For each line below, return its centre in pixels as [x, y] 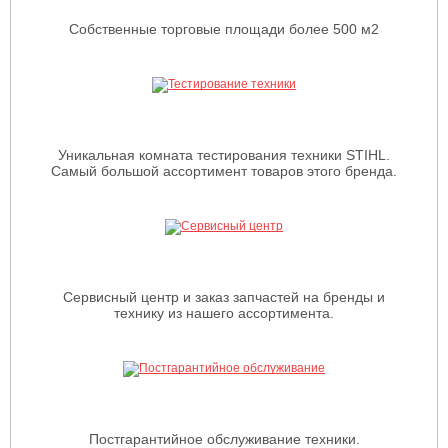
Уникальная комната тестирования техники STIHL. [224, 154]
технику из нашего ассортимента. [224, 312]
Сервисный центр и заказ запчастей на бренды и [224, 296]
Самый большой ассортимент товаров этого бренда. [224, 170]
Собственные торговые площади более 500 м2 [224, 28]
